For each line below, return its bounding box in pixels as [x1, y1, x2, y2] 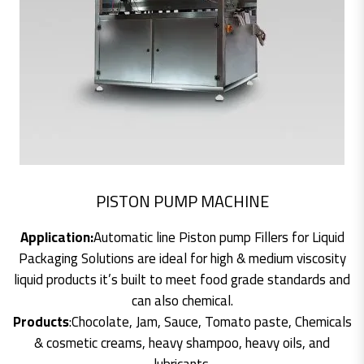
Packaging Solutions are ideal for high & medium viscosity [18, 245, 346, 271]
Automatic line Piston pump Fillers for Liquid [93, 223, 344, 250]
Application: [19, 223, 93, 250]
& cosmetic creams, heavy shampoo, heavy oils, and [34, 329, 330, 356]
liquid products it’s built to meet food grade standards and [14, 266, 350, 292]
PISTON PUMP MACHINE [95, 185, 269, 216]
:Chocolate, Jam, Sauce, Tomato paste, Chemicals [68, 308, 352, 335]
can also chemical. [131, 287, 233, 314]
